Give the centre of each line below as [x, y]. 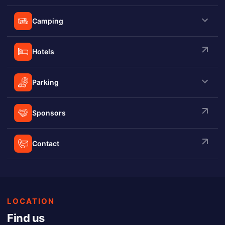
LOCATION [31, 201]
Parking [45, 82]
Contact [46, 143]
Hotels [43, 51]
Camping [48, 21]
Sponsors [49, 113]
